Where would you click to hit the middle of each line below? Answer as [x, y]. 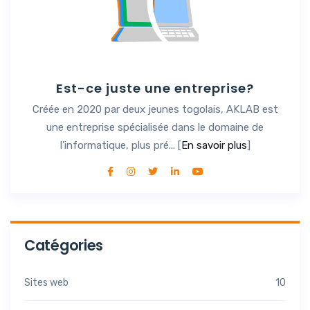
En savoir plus [214, 145]
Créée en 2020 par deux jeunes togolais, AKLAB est [155, 109]
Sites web [46, 282]
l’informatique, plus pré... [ [120, 145]
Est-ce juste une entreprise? [155, 88]
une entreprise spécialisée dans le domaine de [155, 127]
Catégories [64, 245]
